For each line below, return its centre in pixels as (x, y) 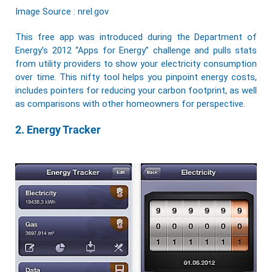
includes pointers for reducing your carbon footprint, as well (136, 90)
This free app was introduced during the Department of (136, 37)
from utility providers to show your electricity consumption (136, 63)
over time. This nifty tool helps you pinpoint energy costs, (136, 77)
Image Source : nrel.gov (62, 11)
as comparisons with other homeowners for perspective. (130, 104)
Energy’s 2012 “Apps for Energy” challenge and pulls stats (136, 50)
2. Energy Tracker (58, 129)
